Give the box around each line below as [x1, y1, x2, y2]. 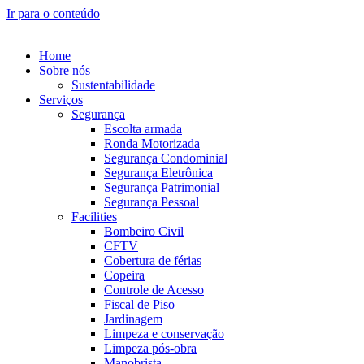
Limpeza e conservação [104, 327, 224, 340]
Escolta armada [104, 122, 182, 136]
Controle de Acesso [104, 283, 204, 297]
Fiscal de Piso [104, 297, 175, 311]
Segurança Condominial [104, 151, 227, 165]
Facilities [71, 210, 117, 223]
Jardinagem [104, 312, 162, 326]
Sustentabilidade [71, 78, 155, 92]
